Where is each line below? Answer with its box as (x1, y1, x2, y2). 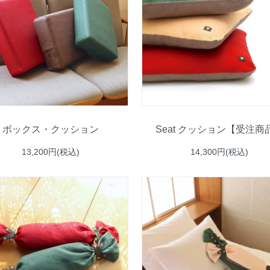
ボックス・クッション (2, 123, 99, 134)
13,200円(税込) (21, 146, 80, 157)
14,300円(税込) (190, 146, 249, 157)
